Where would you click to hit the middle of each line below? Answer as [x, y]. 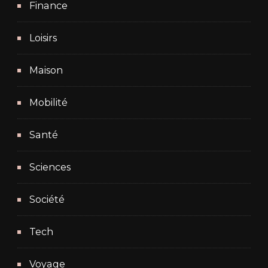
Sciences [50, 167]
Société [47, 199]
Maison [46, 70]
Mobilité [48, 102]
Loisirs [43, 38]
